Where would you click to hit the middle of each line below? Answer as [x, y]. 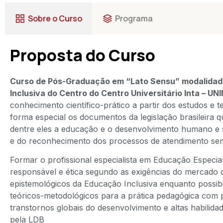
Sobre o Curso [55, 18]
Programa [134, 18]
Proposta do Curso [83, 55]
